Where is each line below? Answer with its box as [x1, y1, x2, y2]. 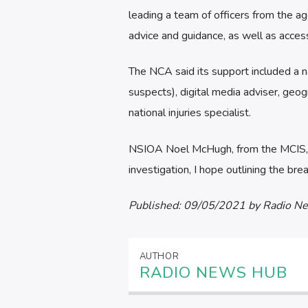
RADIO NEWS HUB [139, 261, 288, 283]
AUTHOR [139, 250, 179, 263]
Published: [128, 198, 184, 214]
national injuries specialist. [128, 105, 251, 121]
